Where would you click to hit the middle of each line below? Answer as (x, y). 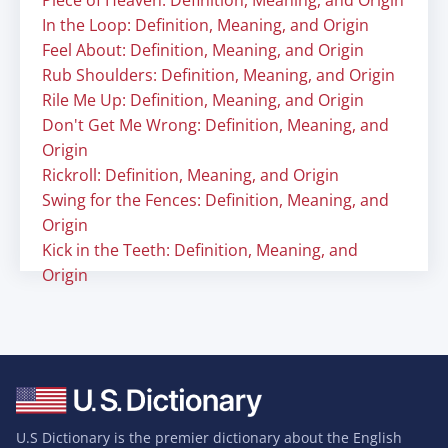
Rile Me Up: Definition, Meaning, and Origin (203, 100)
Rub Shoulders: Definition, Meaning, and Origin (218, 75)
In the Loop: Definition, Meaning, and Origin (205, 25)
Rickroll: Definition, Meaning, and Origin (190, 175)
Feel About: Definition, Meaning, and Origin (203, 50)
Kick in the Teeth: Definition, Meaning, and (200, 250)
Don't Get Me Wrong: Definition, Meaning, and (215, 125)
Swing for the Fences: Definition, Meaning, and (215, 200)
